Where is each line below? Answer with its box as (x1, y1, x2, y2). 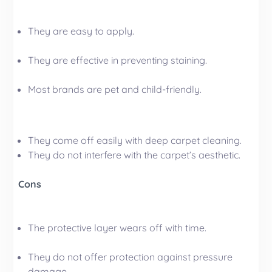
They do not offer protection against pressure (28, 250, 233, 263)
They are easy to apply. (28, 24, 135, 37)
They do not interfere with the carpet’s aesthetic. (28, 148, 241, 161)
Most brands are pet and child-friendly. (28, 83, 202, 95)
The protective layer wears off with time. (28, 221, 207, 234)
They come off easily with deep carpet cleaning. (28, 134, 242, 146)
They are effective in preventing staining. (28, 53, 208, 66)
